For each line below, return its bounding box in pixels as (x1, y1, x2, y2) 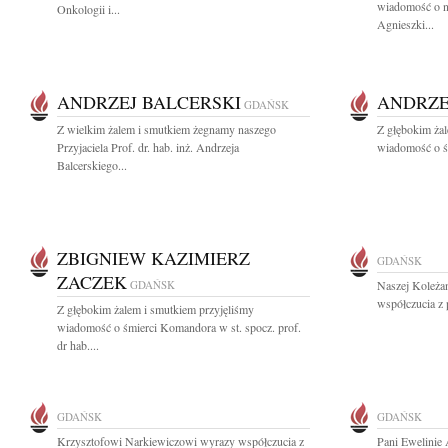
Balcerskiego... (57, 157, 127, 173)
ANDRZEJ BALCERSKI (57, 90, 241, 114)
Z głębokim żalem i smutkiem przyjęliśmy (57, 301, 254, 317)
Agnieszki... (377, 16, 434, 32)
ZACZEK (57, 270, 127, 294)
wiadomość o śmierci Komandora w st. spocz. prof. (57, 319, 301, 335)
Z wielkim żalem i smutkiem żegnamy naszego (57, 121, 276, 137)
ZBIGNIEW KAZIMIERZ (57, 246, 250, 270)
